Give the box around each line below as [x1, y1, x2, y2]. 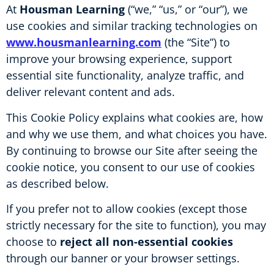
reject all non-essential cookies [60, 234, 233, 250]
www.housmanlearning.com [6, 35, 161, 50]
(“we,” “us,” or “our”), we [125, 2, 248, 17]
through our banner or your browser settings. [6, 251, 240, 266]
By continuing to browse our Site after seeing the [6, 143, 257, 158]
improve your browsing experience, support [6, 51, 232, 67]
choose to [6, 234, 60, 250]
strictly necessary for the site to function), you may [6, 218, 266, 233]
